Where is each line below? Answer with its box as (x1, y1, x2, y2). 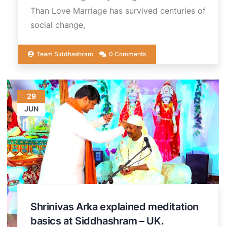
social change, (30, 19, 85, 30)
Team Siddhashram (36, 50, 93, 58)
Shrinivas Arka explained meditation (30, 200, 199, 213)
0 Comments (109, 50, 146, 58)
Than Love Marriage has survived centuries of (30, 5, 206, 16)
